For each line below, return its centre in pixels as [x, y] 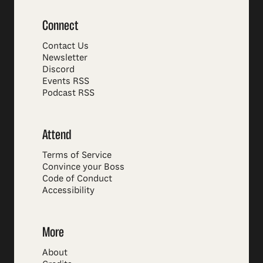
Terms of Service [77, 155]
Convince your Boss [83, 166]
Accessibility [68, 190]
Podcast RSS [68, 92]
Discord [58, 69]
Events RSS [66, 81]
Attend [57, 134]
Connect [60, 25]
